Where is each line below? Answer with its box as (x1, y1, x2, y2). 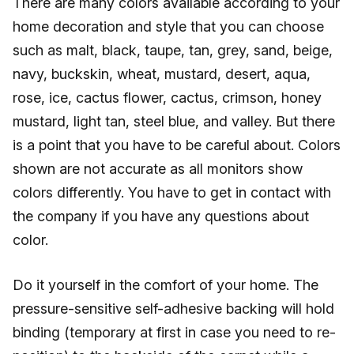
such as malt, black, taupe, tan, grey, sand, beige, (13, 42, 333, 58)
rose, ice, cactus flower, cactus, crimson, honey (13, 89, 322, 106)
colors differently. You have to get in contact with (13, 184, 331, 201)
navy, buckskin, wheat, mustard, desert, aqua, (13, 66, 311, 82)
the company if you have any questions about (13, 208, 309, 224)
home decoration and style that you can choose (13, 18, 324, 35)
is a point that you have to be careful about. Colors (13, 137, 341, 153)
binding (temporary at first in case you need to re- (13, 324, 336, 341)
